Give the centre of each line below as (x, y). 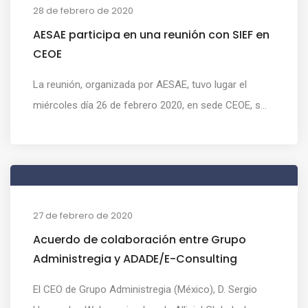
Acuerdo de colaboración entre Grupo (140, 239)
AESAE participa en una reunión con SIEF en (151, 34)
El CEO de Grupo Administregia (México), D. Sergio (145, 289)
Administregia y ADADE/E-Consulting (135, 258)
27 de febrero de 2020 (83, 215)
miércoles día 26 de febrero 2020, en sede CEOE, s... (150, 105)
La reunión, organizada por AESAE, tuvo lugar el (140, 84)
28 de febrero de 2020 (83, 10)
